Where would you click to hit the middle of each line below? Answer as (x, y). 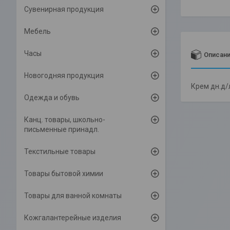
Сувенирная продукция (64, 9)
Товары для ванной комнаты (73, 196)
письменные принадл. (62, 129)
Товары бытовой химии (64, 174)
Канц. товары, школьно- (65, 120)
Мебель (37, 31)
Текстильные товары (60, 151)
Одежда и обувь (52, 98)
